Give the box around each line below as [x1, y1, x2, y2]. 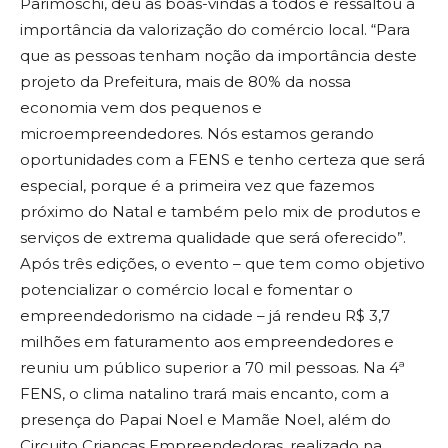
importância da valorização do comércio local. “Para [20, 19, 410, 39]
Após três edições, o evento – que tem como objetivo [20, 253, 425, 273]
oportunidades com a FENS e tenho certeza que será [20, 149, 425, 169]
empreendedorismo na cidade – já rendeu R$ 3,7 [20, 305, 390, 325]
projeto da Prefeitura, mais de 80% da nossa [20, 71, 351, 91]
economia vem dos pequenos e [20, 97, 262, 117]
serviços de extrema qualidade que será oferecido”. [20, 227, 406, 247]
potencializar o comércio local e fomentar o [20, 279, 353, 299]
